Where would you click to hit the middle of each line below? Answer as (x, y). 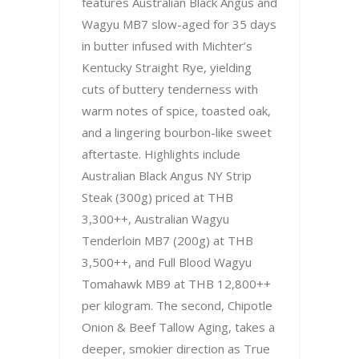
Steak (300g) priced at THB (157, 197)
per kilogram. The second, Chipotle (177, 305)
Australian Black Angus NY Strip (167, 175)
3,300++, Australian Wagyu (155, 218)
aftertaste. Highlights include (161, 153)
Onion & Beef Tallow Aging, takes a (178, 327)
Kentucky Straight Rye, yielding (167, 67)
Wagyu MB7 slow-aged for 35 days (179, 24)
